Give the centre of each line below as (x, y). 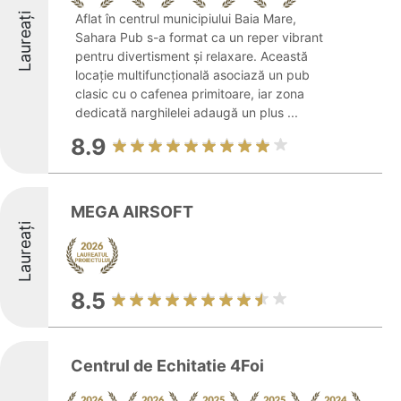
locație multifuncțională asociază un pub (192, 75)
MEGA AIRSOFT (132, 212)
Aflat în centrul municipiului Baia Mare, (186, 18)
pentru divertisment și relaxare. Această (192, 56)
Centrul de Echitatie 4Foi (167, 366)
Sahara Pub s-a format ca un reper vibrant (199, 37)
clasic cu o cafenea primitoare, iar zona (190, 94)
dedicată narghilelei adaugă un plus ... (187, 112)
